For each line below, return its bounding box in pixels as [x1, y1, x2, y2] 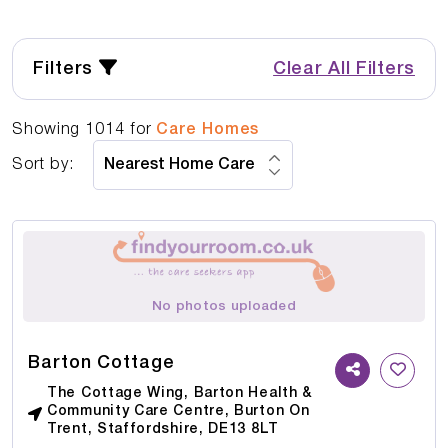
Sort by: [12, 157, 74, 172]
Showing [12, 123, 86, 137]
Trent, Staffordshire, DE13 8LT [47, 423, 279, 437]
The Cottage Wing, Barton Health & [47, 387, 313, 401]
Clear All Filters [273, 61, 415, 77]
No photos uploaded [152, 300, 296, 314]
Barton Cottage [28, 355, 175, 372]
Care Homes [156, 123, 260, 137]
